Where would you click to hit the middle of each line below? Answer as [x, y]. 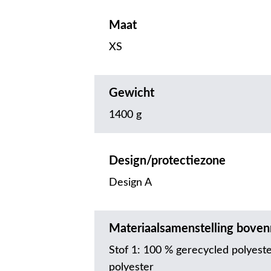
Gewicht [132, 93]
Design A [130, 183]
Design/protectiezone [167, 161]
